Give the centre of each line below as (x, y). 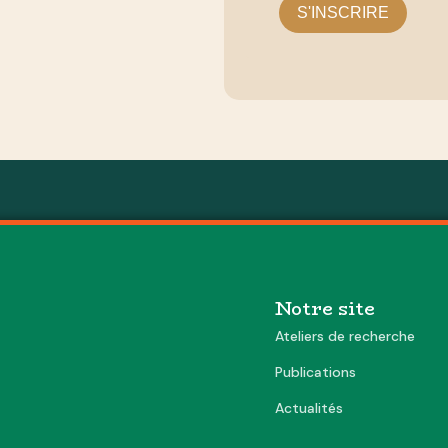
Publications (316, 371)
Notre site (325, 308)
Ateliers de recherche (345, 335)
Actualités (309, 407)
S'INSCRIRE (343, 13)
